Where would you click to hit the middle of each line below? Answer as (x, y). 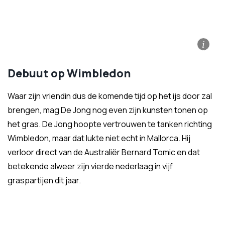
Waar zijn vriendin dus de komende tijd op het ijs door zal (110, 96)
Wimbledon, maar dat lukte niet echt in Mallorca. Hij (99, 138)
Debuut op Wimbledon (69, 74)
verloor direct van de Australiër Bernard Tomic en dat (104, 152)
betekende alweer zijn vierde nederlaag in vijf (90, 166)
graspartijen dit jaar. (44, 181)
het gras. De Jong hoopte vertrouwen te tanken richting (110, 124)
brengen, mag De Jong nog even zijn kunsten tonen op (108, 110)
